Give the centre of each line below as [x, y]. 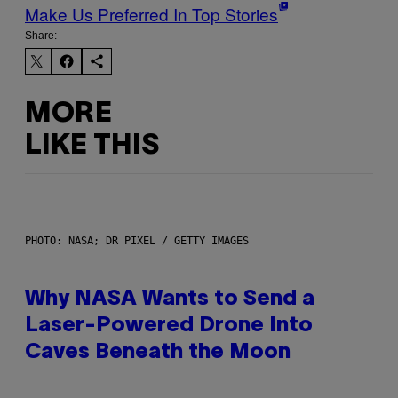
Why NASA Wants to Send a [170, 300]
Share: [41, 36]
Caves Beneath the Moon [158, 353]
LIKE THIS [92, 146]
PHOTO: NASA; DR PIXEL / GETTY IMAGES [137, 241]
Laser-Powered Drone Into [169, 326]
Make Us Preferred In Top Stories [151, 14]
